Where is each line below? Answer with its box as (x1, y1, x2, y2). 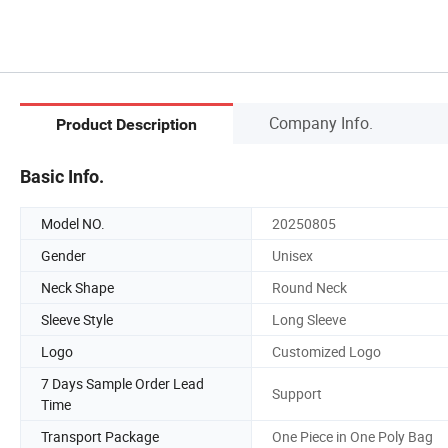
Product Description (56, 115, 197, 135)
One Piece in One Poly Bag (272, 426, 433, 446)
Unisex (272, 245, 313, 265)
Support (272, 384, 322, 404)
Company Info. (269, 111, 373, 134)
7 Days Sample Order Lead (41, 373, 204, 393)
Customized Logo (272, 341, 381, 361)
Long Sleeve (272, 309, 346, 329)
